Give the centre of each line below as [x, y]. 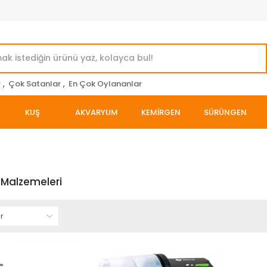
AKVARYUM [97, 112]
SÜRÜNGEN [225, 112]
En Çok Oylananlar [105, 84]
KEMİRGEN [161, 112]
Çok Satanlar [35, 84]
